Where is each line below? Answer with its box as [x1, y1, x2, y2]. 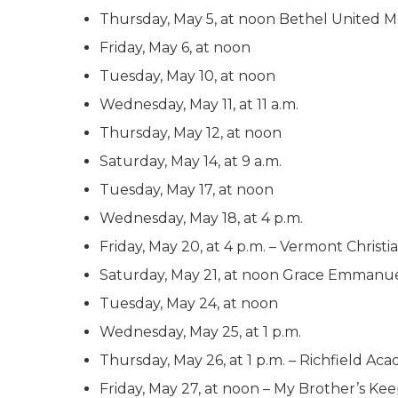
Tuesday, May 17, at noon [99, 181, 274, 198]
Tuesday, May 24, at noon [99, 295, 278, 312]
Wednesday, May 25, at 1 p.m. [99, 323, 301, 340]
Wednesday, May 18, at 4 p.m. [99, 210, 303, 227]
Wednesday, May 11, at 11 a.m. [99, 96, 298, 113]
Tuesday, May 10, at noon [99, 68, 275, 84]
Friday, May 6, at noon [99, 39, 251, 56]
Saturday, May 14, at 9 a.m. [99, 153, 282, 170]
